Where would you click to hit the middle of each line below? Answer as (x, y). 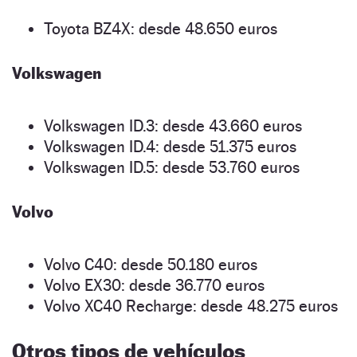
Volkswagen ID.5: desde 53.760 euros (172, 167)
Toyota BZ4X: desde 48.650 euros (161, 28)
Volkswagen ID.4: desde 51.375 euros (170, 146)
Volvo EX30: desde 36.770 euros (154, 285)
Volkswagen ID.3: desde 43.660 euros (173, 126)
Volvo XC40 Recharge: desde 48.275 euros (191, 306)
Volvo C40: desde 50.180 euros (151, 264)
